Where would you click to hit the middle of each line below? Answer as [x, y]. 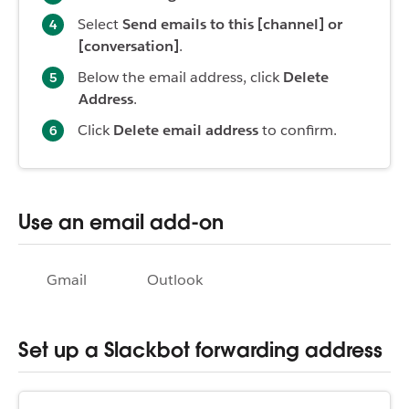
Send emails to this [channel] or [232, 24]
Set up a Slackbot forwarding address [200, 350]
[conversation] [129, 46]
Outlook [175, 280]
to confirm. [298, 130]
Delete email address [186, 130]
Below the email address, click [180, 77]
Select [100, 24]
